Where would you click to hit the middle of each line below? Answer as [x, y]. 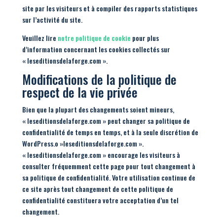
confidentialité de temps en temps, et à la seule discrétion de [110, 132]
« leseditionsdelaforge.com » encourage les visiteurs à [101, 155]
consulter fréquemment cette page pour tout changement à [109, 166]
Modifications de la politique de [99, 79]
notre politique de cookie [94, 38]
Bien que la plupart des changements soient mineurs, [98, 109]
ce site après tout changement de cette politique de [97, 189]
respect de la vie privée [80, 92]
